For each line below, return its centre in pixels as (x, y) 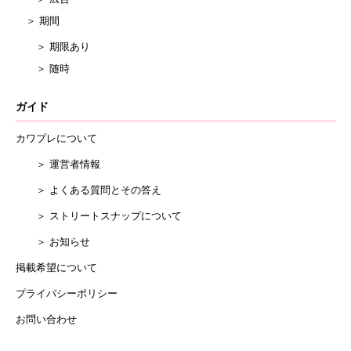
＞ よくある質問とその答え (89, 190)
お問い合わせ (46, 319)
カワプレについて (56, 138)
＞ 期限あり (53, 46)
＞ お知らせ (53, 241)
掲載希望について (56, 267)
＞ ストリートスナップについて (99, 215)
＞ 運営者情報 (58, 164)
